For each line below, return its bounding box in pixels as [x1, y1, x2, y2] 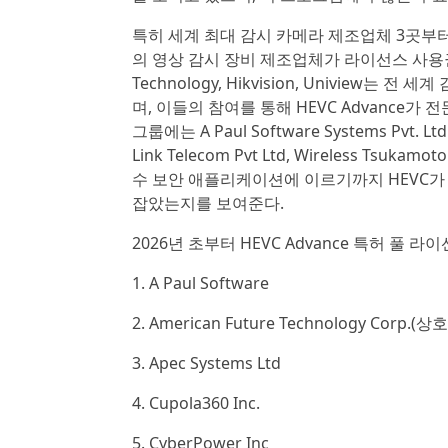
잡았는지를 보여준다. [132, 192, 284, 214]
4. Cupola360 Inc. [132, 392, 260, 414]
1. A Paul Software [132, 272, 269, 294]
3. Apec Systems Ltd [132, 352, 281, 374]
